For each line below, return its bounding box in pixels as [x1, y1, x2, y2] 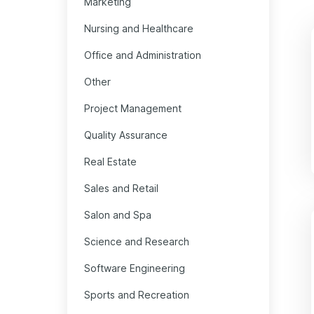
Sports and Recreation [84, 289, 189, 301]
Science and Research [84, 235, 189, 248]
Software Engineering [84, 262, 185, 275]
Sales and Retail [84, 182, 158, 195]
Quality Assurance [84, 129, 168, 142]
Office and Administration [84, 49, 201, 62]
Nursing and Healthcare [84, 22, 193, 35]
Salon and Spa [84, 209, 151, 221]
